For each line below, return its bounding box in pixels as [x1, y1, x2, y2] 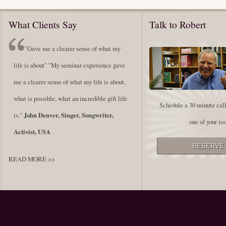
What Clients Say [9, 18, 77, 31]
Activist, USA [14, 127, 50, 136]
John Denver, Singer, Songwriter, [24, 110, 114, 120]
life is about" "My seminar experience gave [14, 60, 125, 70]
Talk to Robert [149, 18, 206, 31]
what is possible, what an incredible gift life [14, 93, 127, 103]
